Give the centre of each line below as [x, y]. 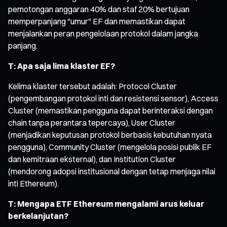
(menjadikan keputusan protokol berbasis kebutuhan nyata [110, 135]
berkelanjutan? [38, 216]
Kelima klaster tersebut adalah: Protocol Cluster [92, 86]
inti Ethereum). [33, 183]
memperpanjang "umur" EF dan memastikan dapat [97, 21]
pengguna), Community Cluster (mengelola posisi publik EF [110, 147]
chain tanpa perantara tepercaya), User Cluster [92, 122]
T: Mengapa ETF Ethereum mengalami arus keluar [106, 203]
